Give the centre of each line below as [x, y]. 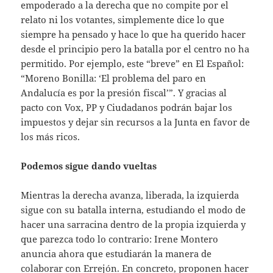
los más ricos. [51, 137]
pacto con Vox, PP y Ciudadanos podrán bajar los [127, 108]
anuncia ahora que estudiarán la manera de [116, 254]
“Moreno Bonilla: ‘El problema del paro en [114, 78]
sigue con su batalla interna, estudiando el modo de [133, 210]
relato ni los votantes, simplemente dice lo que [123, 20]
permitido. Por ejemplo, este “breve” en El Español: [133, 64]
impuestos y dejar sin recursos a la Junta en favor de [136, 122]
